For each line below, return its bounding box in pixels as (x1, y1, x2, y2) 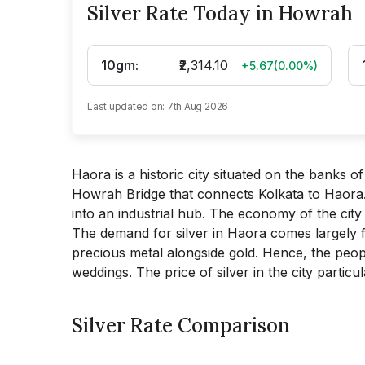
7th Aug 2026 (166, 100, 229, 112)
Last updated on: (87, 100, 165, 112)
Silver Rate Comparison (72, 313, 290, 338)
